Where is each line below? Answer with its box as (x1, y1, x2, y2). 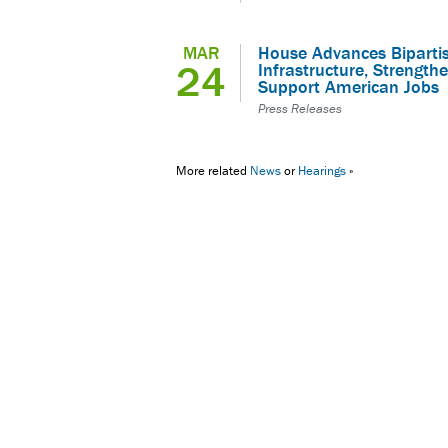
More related (176, 161, 250, 179)
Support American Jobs (258, 74, 439, 98)
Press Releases (258, 99, 342, 117)
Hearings (298, 161, 346, 179)
